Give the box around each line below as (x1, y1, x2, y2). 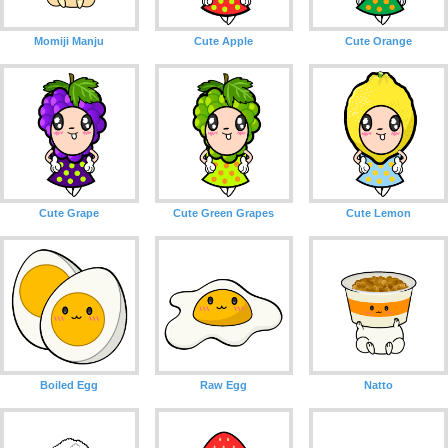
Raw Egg (200, 378, 248, 391)
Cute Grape (39, 207, 100, 220)
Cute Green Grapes (173, 207, 275, 220)
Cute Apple (194, 35, 254, 48)
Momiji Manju (34, 35, 105, 48)
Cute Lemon (346, 207, 412, 220)
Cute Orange (345, 35, 413, 48)
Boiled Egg (40, 378, 99, 391)
